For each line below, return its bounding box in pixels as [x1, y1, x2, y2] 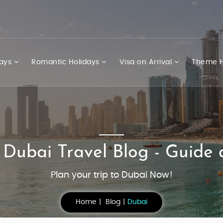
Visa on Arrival [119, 58, 174, 66]
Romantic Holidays [31, 58, 102, 66]
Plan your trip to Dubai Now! [50, 171, 173, 180]
